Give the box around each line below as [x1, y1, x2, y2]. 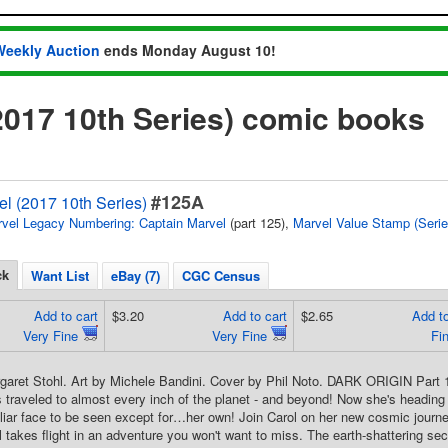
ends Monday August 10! [100, 40, 276, 60]
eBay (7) [111, 266, 160, 285]
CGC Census [182, 266, 260, 285]
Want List [31, 266, 89, 285]
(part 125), [226, 213, 293, 232]
